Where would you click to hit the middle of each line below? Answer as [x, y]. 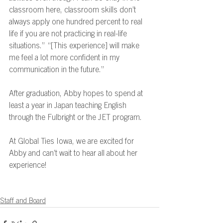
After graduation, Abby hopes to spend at [77, 94]
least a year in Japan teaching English [69, 106]
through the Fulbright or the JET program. [77, 118]
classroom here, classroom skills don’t [73, 11]
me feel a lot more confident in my [65, 58]
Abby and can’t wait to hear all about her [74, 154]
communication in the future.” [58, 70]
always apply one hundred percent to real [77, 23]
